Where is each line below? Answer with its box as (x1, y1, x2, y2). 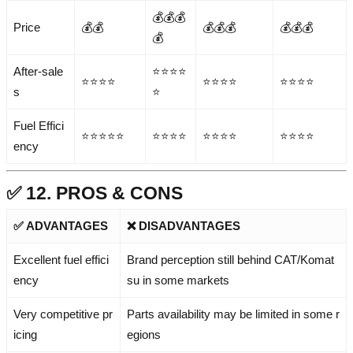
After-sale (13, 65, 63, 79)
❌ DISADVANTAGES (127, 219, 240, 233)
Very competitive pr (13, 307, 113, 321)
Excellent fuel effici (13, 253, 109, 267)
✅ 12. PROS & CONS (6, 183, 183, 204)
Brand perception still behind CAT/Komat (127, 253, 334, 267)
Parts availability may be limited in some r (127, 307, 340, 321)
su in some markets (127, 273, 229, 288)
